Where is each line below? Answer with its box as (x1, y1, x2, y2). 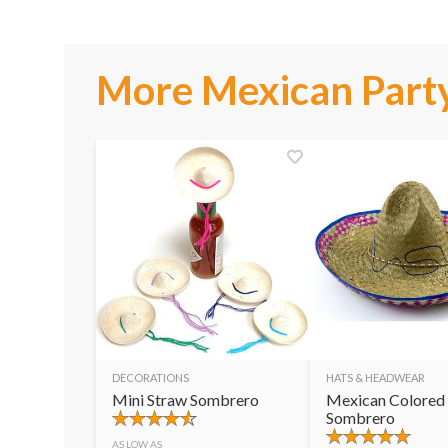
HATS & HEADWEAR (326, 371, 425, 384)
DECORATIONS (112, 371, 189, 384)
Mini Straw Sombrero (112, 390, 259, 409)
